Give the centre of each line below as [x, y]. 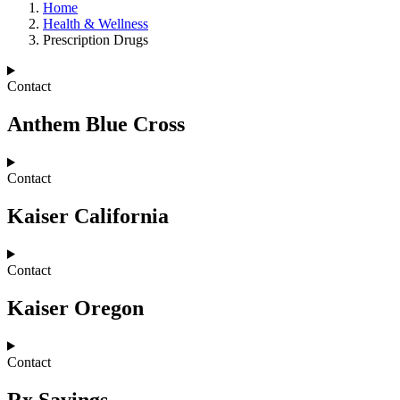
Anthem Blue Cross [96, 125]
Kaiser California [88, 217]
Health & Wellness [96, 24]
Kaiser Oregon [75, 308]
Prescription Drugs [96, 40]
